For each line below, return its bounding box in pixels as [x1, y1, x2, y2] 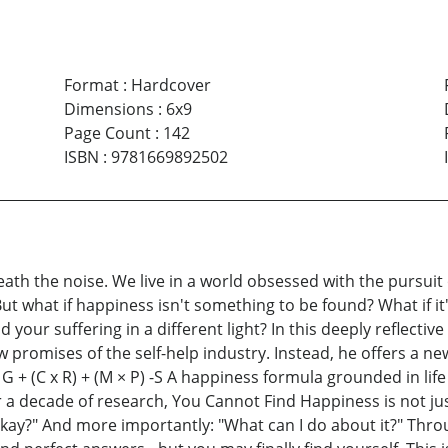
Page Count [63, 122, 151, 145]
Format [63, 74, 119, 97]
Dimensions [63, 98, 154, 121]
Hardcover [130, 74, 211, 97]
